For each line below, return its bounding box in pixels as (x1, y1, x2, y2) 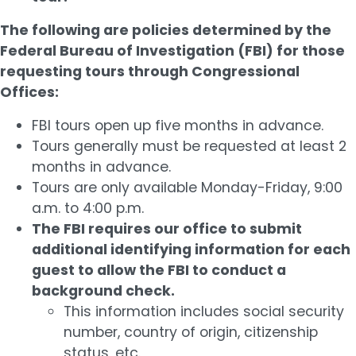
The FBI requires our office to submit (32, 219, 302, 238)
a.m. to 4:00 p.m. (32, 198, 144, 218)
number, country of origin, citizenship (64, 322, 318, 342)
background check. (32, 281, 175, 300)
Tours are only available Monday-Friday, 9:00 (32, 177, 342, 197)
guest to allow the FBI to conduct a (32, 260, 286, 280)
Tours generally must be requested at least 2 (32, 136, 346, 156)
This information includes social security (64, 301, 344, 321)
